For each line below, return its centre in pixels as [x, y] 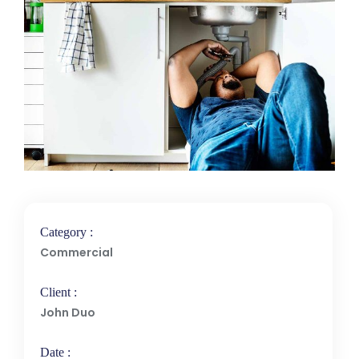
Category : [67, 232]
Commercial [77, 252]
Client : [58, 292]
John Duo [68, 313]
